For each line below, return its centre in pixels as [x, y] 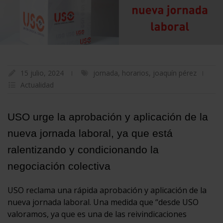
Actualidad [37, 85]
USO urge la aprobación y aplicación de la [108, 116]
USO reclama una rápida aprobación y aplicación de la [107, 190]
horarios [135, 73]
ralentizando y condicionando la [83, 149]
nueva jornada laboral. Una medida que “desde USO [103, 202]
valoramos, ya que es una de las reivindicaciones [97, 214]
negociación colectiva [59, 166]
